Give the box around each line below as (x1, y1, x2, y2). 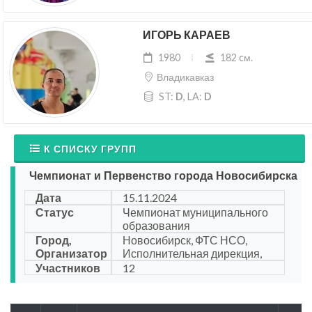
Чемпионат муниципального (122, 205, 268, 219)
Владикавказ (156, 71, 214, 84)
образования (122, 219, 190, 233)
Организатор (36, 247, 107, 260)
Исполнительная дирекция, (122, 247, 262, 260)
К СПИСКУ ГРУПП (44, 143, 136, 155)
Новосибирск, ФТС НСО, (122, 233, 247, 247)
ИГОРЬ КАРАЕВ (142, 27, 231, 44)
